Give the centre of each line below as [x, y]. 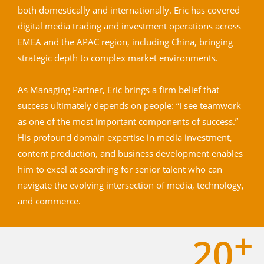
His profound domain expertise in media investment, [125, 137]
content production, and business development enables [131, 153]
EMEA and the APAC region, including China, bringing [126, 42]
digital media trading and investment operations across [130, 26]
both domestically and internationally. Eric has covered [129, 10]
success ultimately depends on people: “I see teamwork [130, 105]
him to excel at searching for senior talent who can [120, 169]
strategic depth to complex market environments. [118, 57]
